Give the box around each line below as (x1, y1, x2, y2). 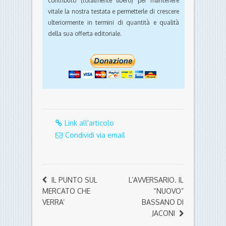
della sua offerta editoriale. (48, 30, 122, 38)
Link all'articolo (65, 119, 114, 128)
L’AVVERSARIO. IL (129, 176, 184, 185)
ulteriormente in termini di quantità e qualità (48, 19, 179, 27)
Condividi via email (65, 131, 125, 140)
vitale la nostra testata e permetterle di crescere (48, 8, 179, 16)
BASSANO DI (142, 198, 184, 207)
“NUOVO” (153, 187, 184, 196)
